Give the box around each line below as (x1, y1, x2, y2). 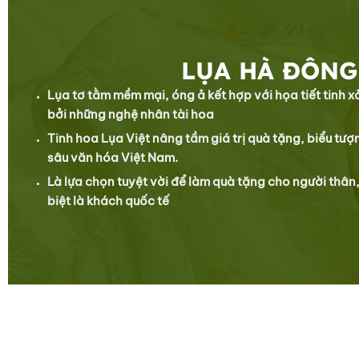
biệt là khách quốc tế (46, 192, 169, 208)
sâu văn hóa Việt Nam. (46, 149, 178, 164)
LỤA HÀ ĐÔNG (180, 54, 357, 85)
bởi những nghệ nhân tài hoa (46, 106, 214, 121)
